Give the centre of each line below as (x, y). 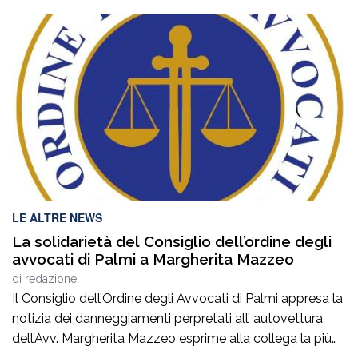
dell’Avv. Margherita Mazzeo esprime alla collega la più (172, 339)
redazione (51, 279)
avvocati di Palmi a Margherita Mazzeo (153, 259)
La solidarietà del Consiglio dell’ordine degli (172, 242)
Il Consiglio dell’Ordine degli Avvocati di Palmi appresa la (177, 299)
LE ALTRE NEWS (57, 218)
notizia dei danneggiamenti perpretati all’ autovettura (167, 319)
